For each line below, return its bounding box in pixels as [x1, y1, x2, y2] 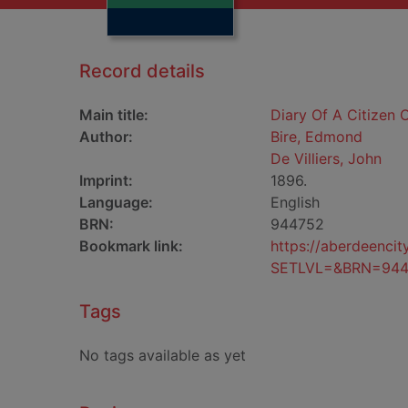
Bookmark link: [79, 237, 183, 255]
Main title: [79, 106, 148, 124]
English [270, 193, 320, 211]
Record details [79, 60, 205, 82]
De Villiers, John [270, 149, 382, 168]
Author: [79, 127, 133, 146]
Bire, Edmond [270, 127, 362, 146]
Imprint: [79, 171, 133, 189]
